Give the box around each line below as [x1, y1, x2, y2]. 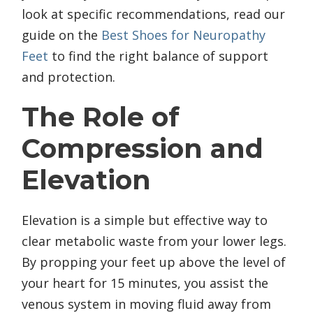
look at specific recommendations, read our [22, 5, 285, 22]
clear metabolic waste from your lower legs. [22, 232, 286, 249]
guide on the [22, 26, 101, 43]
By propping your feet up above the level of [22, 253, 286, 270]
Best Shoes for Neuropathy [101, 26, 265, 43]
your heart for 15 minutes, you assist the [22, 274, 268, 291]
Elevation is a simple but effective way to [22, 211, 268, 228]
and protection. [22, 68, 115, 85]
